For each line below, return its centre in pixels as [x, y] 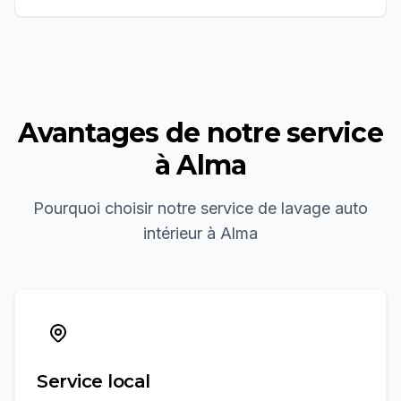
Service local [94, 381]
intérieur [173, 233]
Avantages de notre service [200, 133]
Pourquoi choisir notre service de [157, 208]
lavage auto [324, 208]
